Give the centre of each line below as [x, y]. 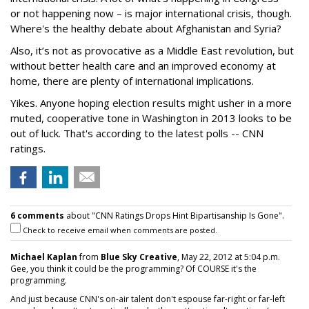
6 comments [37, 216]
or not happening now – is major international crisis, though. [151, 13]
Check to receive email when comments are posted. [119, 230]
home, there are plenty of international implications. [132, 81]
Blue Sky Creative [139, 257]
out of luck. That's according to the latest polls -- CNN [137, 133]
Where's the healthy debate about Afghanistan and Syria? [146, 28]
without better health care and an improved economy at [143, 66]
